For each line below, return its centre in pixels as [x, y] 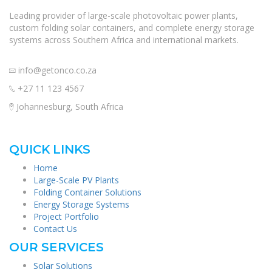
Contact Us [55, 229]
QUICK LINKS [50, 150]
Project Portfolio [66, 217]
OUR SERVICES [56, 247]
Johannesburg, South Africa [69, 107]
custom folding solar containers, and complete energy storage [132, 28]
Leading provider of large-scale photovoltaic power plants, [124, 16]
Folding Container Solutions [87, 192]
